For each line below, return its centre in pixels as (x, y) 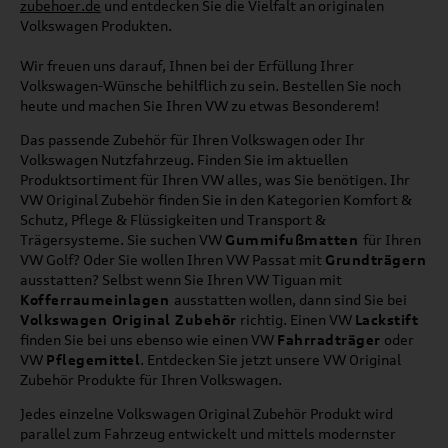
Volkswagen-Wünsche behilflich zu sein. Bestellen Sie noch (210, 85)
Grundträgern (375, 259)
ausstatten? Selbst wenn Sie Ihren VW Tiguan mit (181, 279)
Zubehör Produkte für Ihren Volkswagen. (151, 379)
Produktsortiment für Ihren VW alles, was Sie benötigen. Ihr (215, 179)
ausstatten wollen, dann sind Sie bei (290, 299)
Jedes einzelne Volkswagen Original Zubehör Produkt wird (206, 413)
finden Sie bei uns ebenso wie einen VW (148, 339)
